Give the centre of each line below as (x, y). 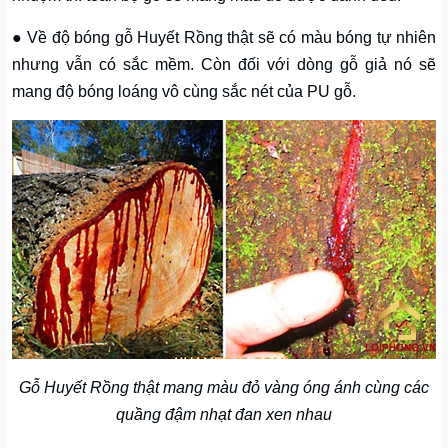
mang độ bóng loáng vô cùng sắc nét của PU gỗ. (184, 92)
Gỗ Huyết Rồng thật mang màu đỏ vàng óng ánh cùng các (224, 387)
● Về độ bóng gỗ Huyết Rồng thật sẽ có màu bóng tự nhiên (224, 38)
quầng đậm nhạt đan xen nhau (224, 414)
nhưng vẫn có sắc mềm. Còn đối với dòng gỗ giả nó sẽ (224, 65)
